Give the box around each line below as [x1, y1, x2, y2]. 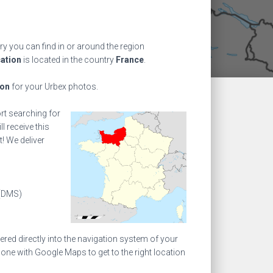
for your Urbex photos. [10, 82, 98, 91]
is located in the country [21, 55, 116, 65]
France [116, 55, 144, 65]
